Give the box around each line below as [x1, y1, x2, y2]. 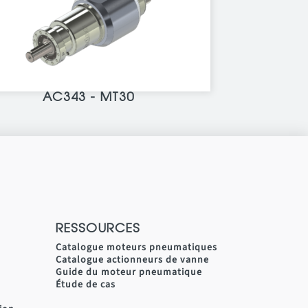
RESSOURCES [56, 223, 140, 236]
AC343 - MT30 [43, 91, 134, 104]
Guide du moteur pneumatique [56, 265, 202, 279]
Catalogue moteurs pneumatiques [56, 240, 217, 254]
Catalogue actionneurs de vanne [56, 252, 209, 267]
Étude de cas [56, 277, 115, 291]
